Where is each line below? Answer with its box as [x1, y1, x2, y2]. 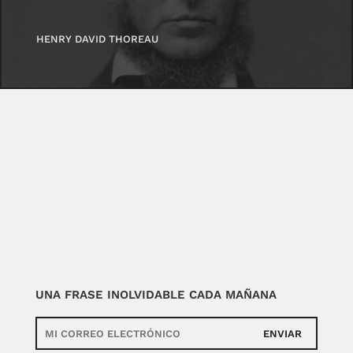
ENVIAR [263, 327, 303, 340]
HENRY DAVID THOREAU [36, 32, 159, 45]
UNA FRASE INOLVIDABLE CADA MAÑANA [35, 288, 277, 303]
